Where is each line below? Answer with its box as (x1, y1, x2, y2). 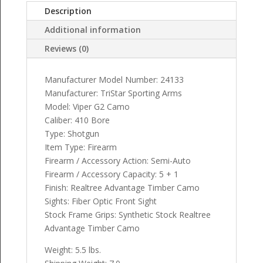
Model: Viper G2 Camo (44, 101, 130, 113)
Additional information (44, 24, 141, 36)
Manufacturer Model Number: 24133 (44, 74, 184, 86)
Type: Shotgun (44, 128, 99, 140)
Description (44, 5, 92, 17)
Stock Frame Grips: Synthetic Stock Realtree (44, 209, 211, 221)
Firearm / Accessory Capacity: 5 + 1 (44, 168, 178, 180)
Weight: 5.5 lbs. (44, 244, 101, 256)
